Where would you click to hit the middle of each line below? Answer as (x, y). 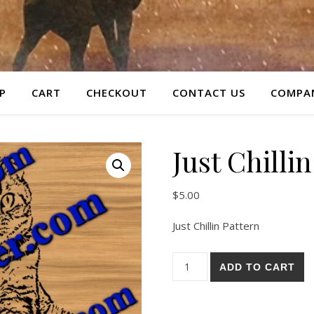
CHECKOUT (117, 93)
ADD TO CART (258, 267)
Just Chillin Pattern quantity (236, 257)
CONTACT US (209, 93)
